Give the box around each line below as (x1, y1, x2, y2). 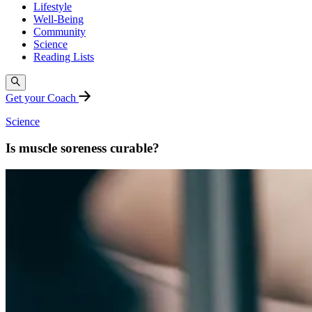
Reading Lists (33, 51, 94, 63)
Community (33, 26, 86, 38)
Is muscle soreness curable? (6, 141, 159, 156)
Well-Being (33, 13, 84, 26)
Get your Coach (6, 91, 79, 104)
